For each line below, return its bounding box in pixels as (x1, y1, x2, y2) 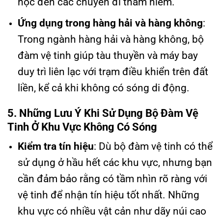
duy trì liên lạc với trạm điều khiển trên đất (17, 65, 208, 78)
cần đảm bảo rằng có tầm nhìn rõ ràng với (17, 173, 207, 185)
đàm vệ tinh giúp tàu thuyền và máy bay (17, 49, 198, 61)
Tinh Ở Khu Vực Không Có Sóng (7, 120, 157, 133)
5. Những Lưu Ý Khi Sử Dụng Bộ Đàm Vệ (7, 107, 198, 119)
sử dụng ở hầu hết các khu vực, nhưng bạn (17, 157, 212, 169)
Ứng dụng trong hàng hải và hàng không (17, 17, 203, 29)
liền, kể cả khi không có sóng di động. (17, 82, 190, 94)
